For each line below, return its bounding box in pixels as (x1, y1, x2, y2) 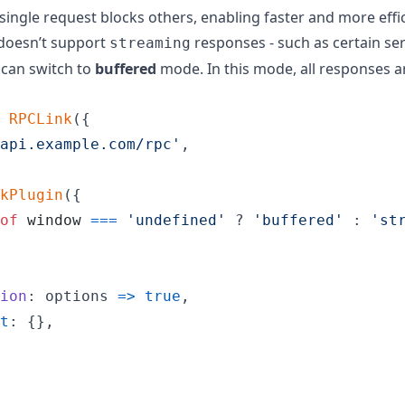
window (27, 211, 81, 229)
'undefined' (127, 211, 226, 229)
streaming (109, 33, 191, 52)
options (45, 287, 108, 305)
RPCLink (9, 109, 72, 127)
